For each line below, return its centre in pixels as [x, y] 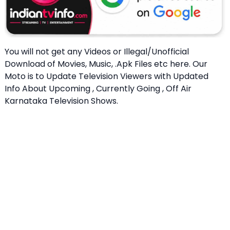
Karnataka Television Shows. [61, 101]
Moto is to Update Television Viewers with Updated [107, 76]
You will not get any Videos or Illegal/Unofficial [97, 51]
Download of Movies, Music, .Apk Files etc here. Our [106, 64]
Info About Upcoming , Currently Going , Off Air [98, 88]
